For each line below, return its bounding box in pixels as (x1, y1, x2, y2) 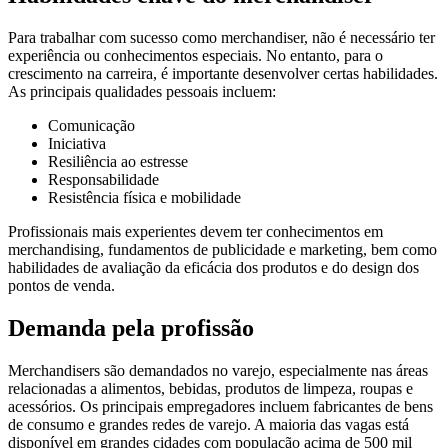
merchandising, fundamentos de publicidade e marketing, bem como (8, 241, 437, 259)
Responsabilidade (48, 171, 159, 189)
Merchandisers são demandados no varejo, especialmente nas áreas (8, 362, 428, 380)
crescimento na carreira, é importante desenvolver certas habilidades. (8, 65, 438, 83)
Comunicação (48, 117, 135, 135)
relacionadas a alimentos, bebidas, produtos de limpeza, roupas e (8, 380, 413, 398)
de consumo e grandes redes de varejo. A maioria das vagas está (8, 416, 409, 434)
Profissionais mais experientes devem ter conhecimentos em (8, 223, 383, 241)
